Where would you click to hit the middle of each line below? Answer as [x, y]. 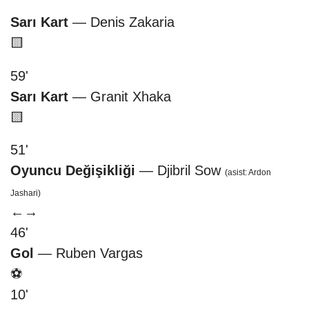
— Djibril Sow [180, 171]
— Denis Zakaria [121, 22]
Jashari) [26, 193]
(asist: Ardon [248, 173]
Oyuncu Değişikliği [73, 171]
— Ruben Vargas [88, 253]
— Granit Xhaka [120, 96]
